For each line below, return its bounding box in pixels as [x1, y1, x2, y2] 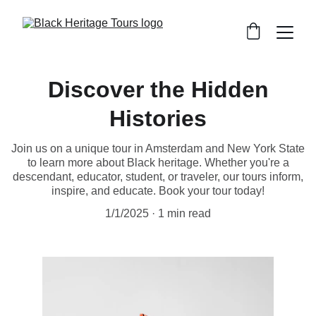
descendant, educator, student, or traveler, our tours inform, [13, 171, 303, 183]
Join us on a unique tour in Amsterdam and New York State [11, 142, 305, 154]
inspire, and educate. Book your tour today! [51, 185, 265, 197]
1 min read [158, 207, 211, 219]
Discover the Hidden [47, 77, 269, 102]
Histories [109, 106, 207, 131]
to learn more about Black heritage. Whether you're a [27, 157, 289, 169]
